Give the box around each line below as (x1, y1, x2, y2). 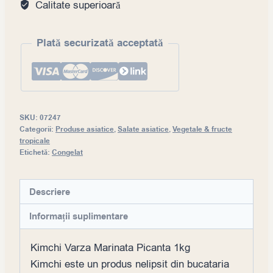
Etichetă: (19, 147, 52, 158)
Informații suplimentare (29, 209, 129, 223)
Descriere (29, 185, 71, 199)
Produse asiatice (55, 124, 114, 135)
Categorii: (19, 124, 55, 135)
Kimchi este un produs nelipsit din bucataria (30, 257, 229, 271)
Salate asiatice (118, 124, 169, 135)
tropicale (19, 135, 50, 146)
